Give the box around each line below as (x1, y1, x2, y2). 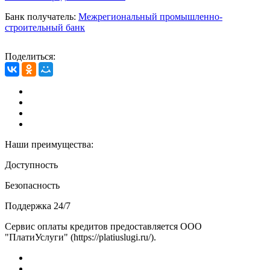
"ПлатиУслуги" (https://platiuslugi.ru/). (5, 231, 156, 242)
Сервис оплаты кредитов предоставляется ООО (5, 221, 202, 231)
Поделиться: (5, 51, 55, 61)
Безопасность (5, 180, 60, 190)
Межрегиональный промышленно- (78, 11, 222, 22)
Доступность (5, 159, 58, 170)
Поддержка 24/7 (5, 200, 71, 211)
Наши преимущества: (5, 139, 93, 149)
